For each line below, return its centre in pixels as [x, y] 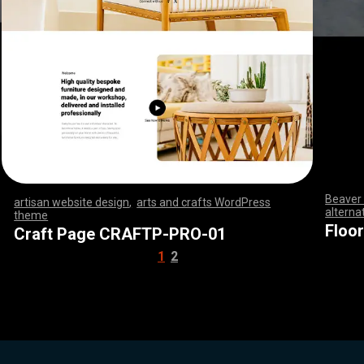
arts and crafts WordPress [204, 202]
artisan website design [72, 202]
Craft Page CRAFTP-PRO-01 [120, 234]
